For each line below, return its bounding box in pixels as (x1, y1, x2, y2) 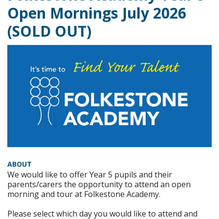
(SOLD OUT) (7, 21, 91, 41)
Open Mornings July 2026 (7, 3, 186, 23)
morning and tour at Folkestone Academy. (7, 188, 160, 199)
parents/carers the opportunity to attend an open (7, 178, 191, 190)
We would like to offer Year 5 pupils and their (7, 169, 172, 180)
